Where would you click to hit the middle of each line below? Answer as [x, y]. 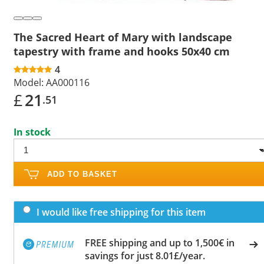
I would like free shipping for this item [121, 212]
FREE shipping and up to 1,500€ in [160, 242]
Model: [29, 82]
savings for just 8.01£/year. [145, 255]
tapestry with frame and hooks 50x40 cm [122, 51]
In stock [32, 132]
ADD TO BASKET [82, 174]
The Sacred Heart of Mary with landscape [123, 37]
